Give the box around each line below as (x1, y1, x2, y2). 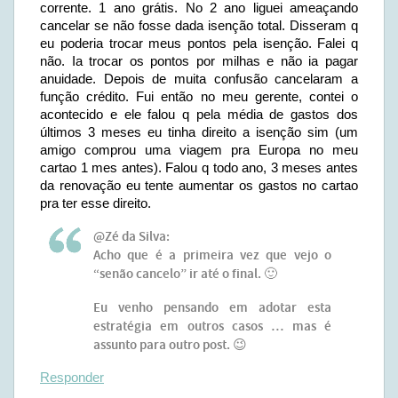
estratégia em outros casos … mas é (93, 318, 331, 336)
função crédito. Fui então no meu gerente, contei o (40, 89, 358, 104)
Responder (40, 370, 104, 385)
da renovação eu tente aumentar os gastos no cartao (40, 178, 358, 193)
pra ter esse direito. (40, 195, 151, 211)
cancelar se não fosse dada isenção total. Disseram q (40, 18, 358, 33)
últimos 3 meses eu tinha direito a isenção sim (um (40, 124, 358, 139)
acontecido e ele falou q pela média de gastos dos (40, 107, 358, 122)
